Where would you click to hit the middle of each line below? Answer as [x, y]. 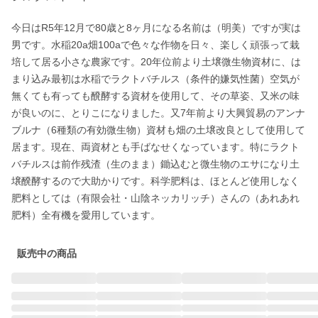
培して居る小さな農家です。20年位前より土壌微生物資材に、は [156, 62]
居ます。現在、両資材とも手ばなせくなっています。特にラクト [155, 147]
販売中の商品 [47, 253]
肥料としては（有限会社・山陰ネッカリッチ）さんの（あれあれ [155, 198]
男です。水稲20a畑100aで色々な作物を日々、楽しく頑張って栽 [155, 45]
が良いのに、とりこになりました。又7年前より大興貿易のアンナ [158, 113]
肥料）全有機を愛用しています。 [86, 215]
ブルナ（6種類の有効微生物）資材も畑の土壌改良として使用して [158, 130]
